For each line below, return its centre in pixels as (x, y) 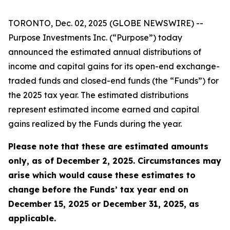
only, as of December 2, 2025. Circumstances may (115, 161)
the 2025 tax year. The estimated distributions (98, 95)
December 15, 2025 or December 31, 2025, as (104, 204)
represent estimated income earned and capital (104, 109)
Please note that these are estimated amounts (108, 146)
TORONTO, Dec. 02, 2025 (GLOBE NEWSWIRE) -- (106, 23)
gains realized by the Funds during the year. (95, 124)
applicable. (32, 218)
